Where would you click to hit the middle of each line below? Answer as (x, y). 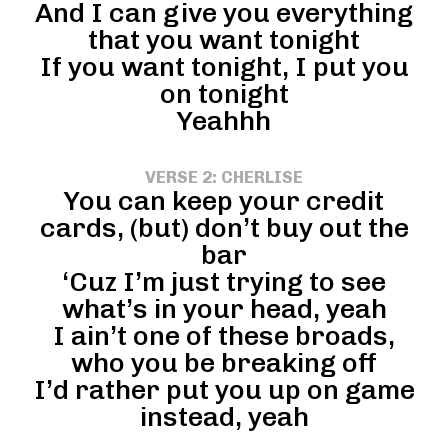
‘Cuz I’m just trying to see (224, 281)
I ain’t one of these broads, (224, 335)
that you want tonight (224, 39)
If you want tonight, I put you (224, 66)
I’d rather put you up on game (224, 389)
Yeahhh (224, 120)
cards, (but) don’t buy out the (224, 227)
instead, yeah (224, 416)
